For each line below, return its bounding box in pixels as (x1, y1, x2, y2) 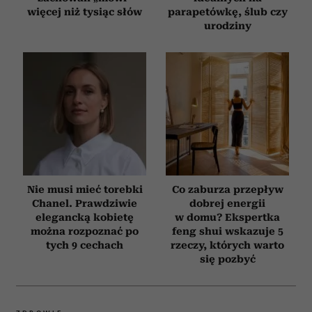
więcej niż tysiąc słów (27, 6, 142, 17)
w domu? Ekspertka (175, 211, 280, 223)
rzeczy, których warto (171, 239, 284, 251)
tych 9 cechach (46, 239, 123, 251)
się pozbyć (199, 253, 256, 265)
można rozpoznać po (31, 225, 139, 237)
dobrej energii (189, 197, 265, 209)
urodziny (203, 19, 251, 31)
